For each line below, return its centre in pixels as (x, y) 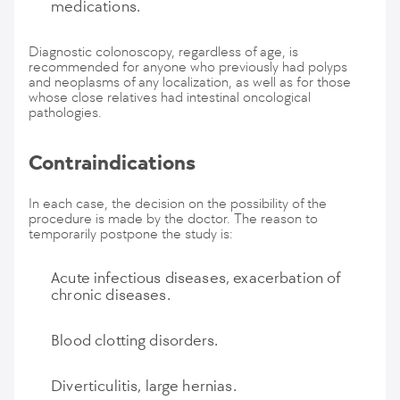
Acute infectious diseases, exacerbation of (196, 278)
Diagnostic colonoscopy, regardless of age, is (163, 51)
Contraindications (112, 162)
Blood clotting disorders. (134, 340)
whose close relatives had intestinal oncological (170, 97)
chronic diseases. (111, 295)
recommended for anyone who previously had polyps (188, 67)
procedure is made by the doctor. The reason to (173, 218)
